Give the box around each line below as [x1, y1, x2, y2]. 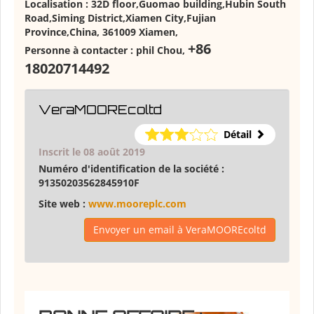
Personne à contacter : [25, 43, 136, 57]
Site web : [39, 197, 88, 211]
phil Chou [136, 43, 182, 57]
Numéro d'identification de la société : [39, 162, 224, 176]
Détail [224, 128, 252, 142]
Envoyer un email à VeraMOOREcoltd [93, 223, 266, 237]
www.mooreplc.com [88, 197, 186, 211]
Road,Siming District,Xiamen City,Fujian [25, 11, 216, 25]
